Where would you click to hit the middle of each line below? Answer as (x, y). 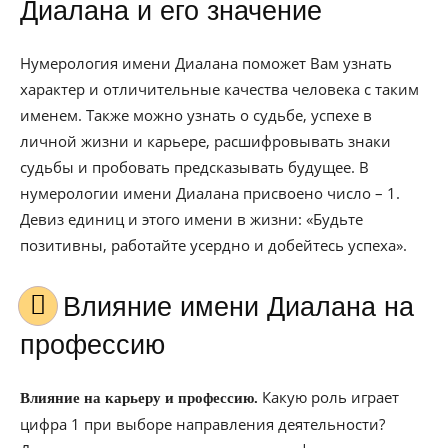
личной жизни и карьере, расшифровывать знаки (205, 141)
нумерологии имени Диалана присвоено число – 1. (210, 193)
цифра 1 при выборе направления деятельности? (202, 424)
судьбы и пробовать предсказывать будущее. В (194, 167)
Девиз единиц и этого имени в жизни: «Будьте (191, 219)
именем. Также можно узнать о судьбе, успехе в (196, 115)
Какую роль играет (328, 397)
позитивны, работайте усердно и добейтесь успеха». (213, 245)
